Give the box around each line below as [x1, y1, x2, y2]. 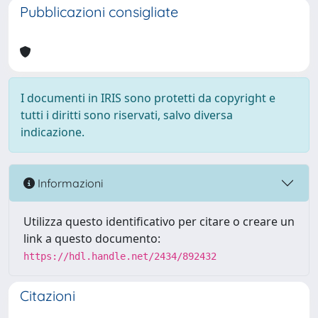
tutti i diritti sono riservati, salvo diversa [21, 107, 233, 123]
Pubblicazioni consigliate [20, 3, 178, 21]
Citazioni [20, 287, 75, 305]
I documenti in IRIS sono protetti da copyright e [21, 90, 275, 106]
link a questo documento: [23, 231, 160, 246]
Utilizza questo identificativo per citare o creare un [23, 214, 295, 229]
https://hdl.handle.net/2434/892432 [23, 251, 216, 262]
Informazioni [35, 175, 103, 190]
